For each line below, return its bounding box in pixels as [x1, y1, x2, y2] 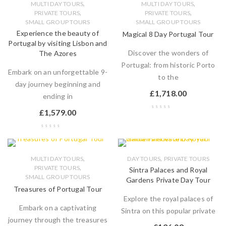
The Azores [39, 49, 77, 58]
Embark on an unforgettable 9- [8, 68, 108, 76]
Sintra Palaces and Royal [129, 165, 208, 174]
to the [158, 73, 179, 81]
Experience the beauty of [17, 29, 99, 37]
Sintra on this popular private [121, 206, 216, 215]
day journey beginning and [15, 80, 101, 88]
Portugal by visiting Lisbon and [8, 39, 107, 47]
